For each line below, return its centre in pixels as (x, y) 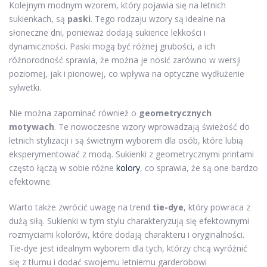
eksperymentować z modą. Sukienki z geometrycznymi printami (131, 154)
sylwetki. (25, 88)
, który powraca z (217, 207)
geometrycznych (175, 113)
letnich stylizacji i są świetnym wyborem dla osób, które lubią (126, 141)
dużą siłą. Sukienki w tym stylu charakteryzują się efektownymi (129, 221)
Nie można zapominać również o (74, 113)
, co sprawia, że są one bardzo (199, 168)
